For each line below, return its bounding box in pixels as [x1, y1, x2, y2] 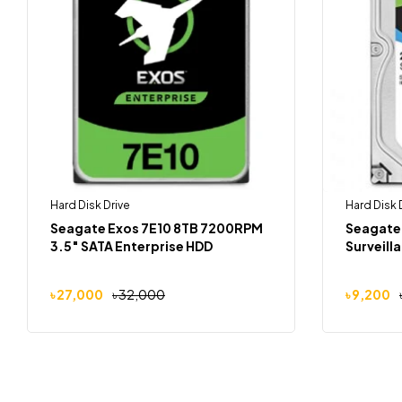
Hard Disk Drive [50, 198, 130, 212]
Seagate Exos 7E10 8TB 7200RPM [50, 220, 263, 236]
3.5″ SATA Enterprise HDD [50, 238, 213, 254]
